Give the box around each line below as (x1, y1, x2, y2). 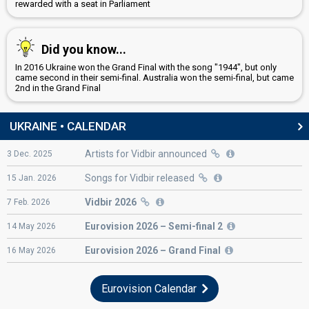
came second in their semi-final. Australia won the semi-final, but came (15, 72, 294, 83)
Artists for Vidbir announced (85, 148, 209, 159)
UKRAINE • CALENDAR (10, 119, 126, 133)
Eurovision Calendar (101, 281, 199, 295)
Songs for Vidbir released (85, 172, 197, 183)
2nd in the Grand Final (15, 82, 101, 93)
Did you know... (41, 41, 126, 57)
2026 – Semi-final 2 (134, 220, 223, 232)
